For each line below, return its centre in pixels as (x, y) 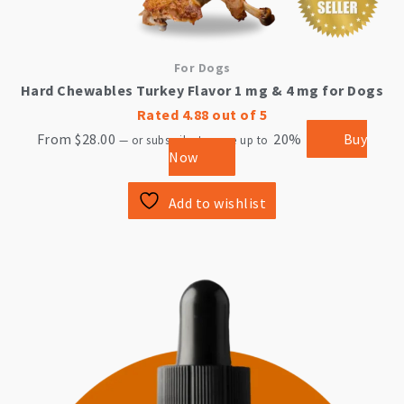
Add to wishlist (217, 203)
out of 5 (238, 115)
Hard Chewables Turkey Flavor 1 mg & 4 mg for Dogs (202, 91)
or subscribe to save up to (198, 140)
